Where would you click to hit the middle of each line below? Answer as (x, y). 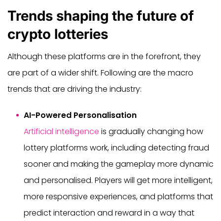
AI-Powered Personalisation (80, 115)
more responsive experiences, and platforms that (118, 196)
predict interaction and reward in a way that (109, 213)
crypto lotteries (58, 34)
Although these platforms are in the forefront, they (104, 56)
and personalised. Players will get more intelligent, (118, 180)
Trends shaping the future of (101, 16)
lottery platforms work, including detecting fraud (116, 147)
